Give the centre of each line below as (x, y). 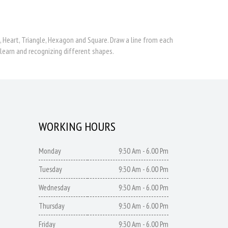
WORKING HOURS (77, 126)
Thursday (52, 206)
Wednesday (54, 188)
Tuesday (50, 169)
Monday (50, 151)
